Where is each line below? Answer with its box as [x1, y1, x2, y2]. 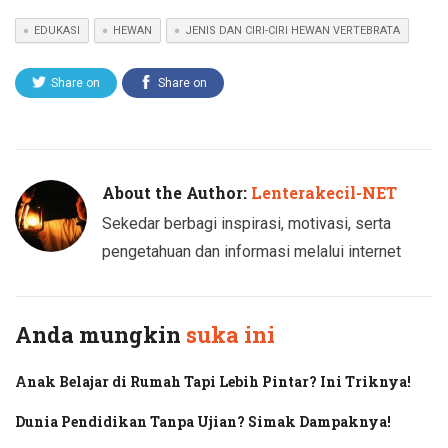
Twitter [47, 105, 85, 120]
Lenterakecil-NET [251, 181, 397, 203]
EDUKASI [34, 23, 80, 37]
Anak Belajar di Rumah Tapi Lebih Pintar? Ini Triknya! [15, 371, 411, 391]
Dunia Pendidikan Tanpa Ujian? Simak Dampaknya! [15, 411, 391, 431]
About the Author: [102, 181, 251, 203]
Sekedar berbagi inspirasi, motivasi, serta [102, 213, 391, 233]
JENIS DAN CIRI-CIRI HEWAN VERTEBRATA [185, 23, 400, 37]
